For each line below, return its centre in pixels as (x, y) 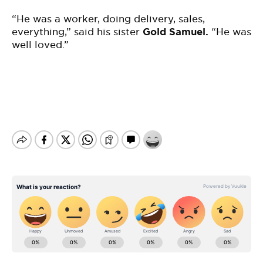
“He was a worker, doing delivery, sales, (108, 19)
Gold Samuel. (176, 32)
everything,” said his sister (77, 32)
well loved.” (40, 45)
